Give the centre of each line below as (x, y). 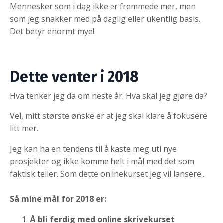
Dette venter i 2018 (74, 77)
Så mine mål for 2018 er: (58, 199)
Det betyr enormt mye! (52, 32)
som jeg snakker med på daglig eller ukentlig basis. (105, 19)
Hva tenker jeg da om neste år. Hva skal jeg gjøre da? (109, 96)
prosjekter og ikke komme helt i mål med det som (102, 162)
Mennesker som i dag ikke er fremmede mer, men (103, 7)
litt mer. (24, 129)
